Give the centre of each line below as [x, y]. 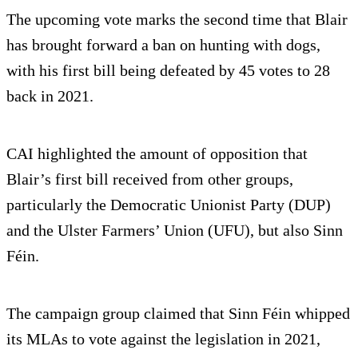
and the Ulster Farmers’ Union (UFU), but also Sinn [175, 231]
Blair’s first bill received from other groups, [150, 179]
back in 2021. [50, 96]
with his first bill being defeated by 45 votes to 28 [168, 71]
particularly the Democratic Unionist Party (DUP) [169, 205]
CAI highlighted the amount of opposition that [157, 154]
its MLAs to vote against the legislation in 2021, [163, 339]
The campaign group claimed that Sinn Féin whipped [178, 314]
